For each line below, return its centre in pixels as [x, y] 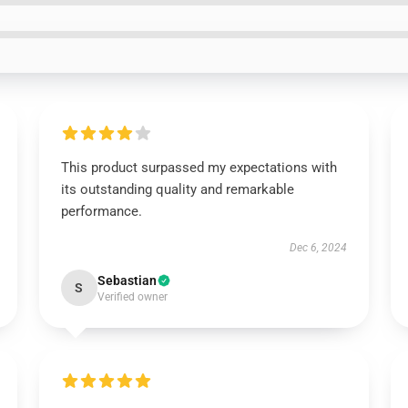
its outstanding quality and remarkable [177, 189]
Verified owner [132, 297]
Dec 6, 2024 [319, 248]
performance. [101, 211]
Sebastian [127, 280]
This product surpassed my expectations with [199, 168]
